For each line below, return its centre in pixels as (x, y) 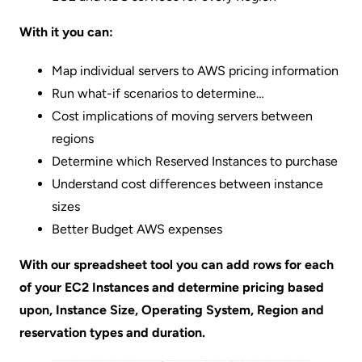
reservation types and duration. (112, 333)
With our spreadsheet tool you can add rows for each (177, 265)
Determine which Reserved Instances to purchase (195, 161)
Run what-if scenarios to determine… (158, 93)
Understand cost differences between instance (187, 184)
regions (73, 139)
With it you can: (66, 32)
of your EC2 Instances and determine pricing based (172, 287)
